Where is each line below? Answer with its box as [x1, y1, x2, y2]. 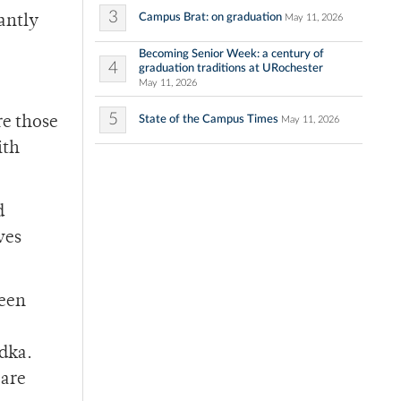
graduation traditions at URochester [139, 62, 323, 75]
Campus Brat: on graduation [139, 11, 282, 24]
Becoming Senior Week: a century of [139, 47, 324, 61]
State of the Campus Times [139, 113, 278, 126]
